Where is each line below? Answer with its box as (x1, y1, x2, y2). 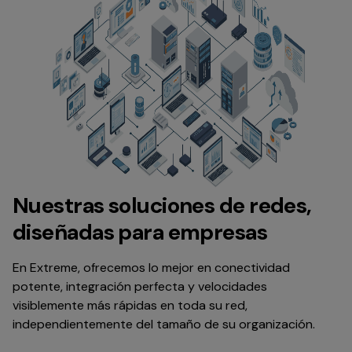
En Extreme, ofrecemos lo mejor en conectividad (13, 258, 290, 276)
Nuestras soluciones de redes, (13, 190, 312, 220)
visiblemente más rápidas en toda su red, (13, 296, 247, 313)
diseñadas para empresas (13, 217, 268, 247)
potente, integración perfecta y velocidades (13, 277, 267, 295)
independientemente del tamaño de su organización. (13, 315, 315, 332)
